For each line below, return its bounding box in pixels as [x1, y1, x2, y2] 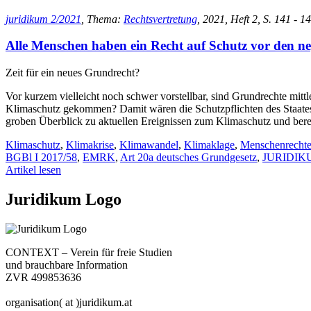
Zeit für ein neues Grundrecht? [6, 67, 140, 79]
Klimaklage [184, 139, 235, 151]
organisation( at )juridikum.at [6, 296, 132, 308]
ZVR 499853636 [6, 271, 81, 283]
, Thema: [81, 12, 124, 25]
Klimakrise [66, 139, 114, 151]
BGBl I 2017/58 [6, 151, 77, 164]
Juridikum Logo [6, 190, 121, 209]
